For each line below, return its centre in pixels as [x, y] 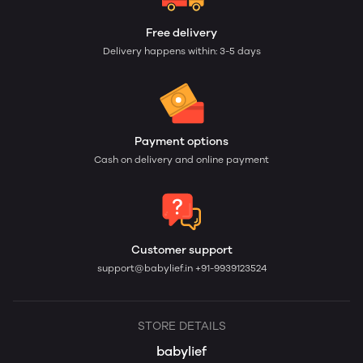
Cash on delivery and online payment [181, 160]
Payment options [181, 141]
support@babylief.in [146, 268]
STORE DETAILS [181, 326]
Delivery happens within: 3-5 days [181, 51]
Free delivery [181, 33]
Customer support [181, 250]
